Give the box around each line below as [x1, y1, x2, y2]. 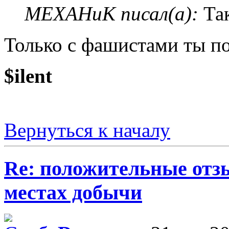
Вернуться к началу [4, 119, 170, 141]
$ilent [4, 64, 52, 87]
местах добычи [4, 180, 142, 204]
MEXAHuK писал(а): [25, 2, 198, 25]
